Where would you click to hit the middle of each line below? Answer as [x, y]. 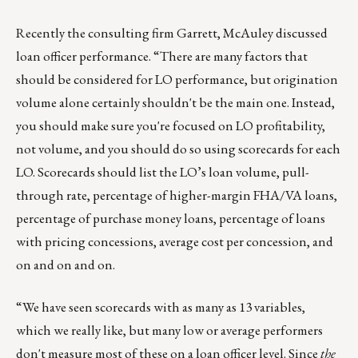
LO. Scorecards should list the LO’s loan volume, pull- [163, 172]
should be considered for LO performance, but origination [177, 80]
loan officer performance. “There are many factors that [162, 56]
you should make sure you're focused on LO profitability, [171, 126]
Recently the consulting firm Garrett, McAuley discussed [172, 33]
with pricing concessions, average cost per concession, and [175, 242]
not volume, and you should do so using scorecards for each [178, 149]
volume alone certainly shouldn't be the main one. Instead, [175, 103]
